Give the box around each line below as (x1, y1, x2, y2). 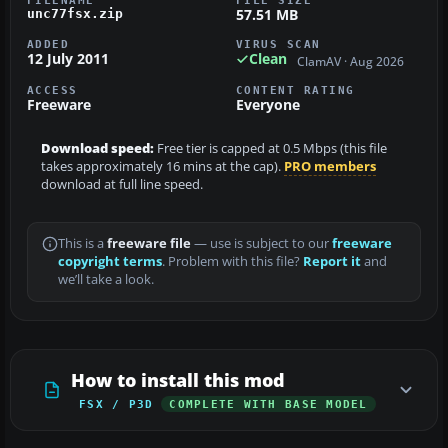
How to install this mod (71, 367, 285, 392)
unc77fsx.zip (27, 6, 123, 22)
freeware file (107, 234, 191, 252)
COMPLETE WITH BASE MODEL (169, 397, 368, 410)
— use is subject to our (191, 234, 332, 252)
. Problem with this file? (162, 252, 303, 270)
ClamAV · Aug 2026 (297, 53, 404, 69)
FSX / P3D (79, 397, 154, 410)
